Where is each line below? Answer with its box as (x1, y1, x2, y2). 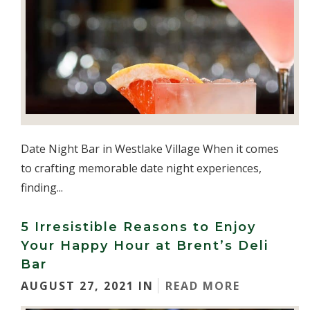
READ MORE (165, 278, 240, 293)
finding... (21, 180, 63, 195)
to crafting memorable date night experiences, (21, 161, 262, 176)
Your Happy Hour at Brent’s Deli (21, 238, 268, 253)
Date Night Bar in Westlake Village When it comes (21, 141, 279, 156)
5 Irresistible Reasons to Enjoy (21, 219, 256, 235)
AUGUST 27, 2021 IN (21, 278, 158, 293)
